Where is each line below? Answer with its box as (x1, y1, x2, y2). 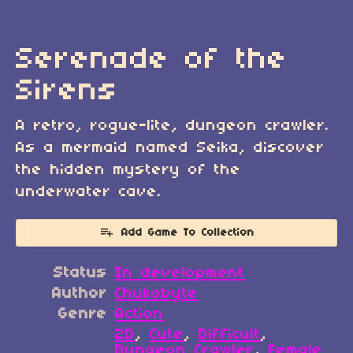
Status (54, 266, 107, 282)
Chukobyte (115, 286, 199, 303)
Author (52, 286, 107, 303)
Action (115, 307, 164, 323)
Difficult (199, 327, 261, 344)
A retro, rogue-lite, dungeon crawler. (16, 118, 329, 134)
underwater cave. (16, 184, 162, 200)
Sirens (16, 76, 118, 107)
